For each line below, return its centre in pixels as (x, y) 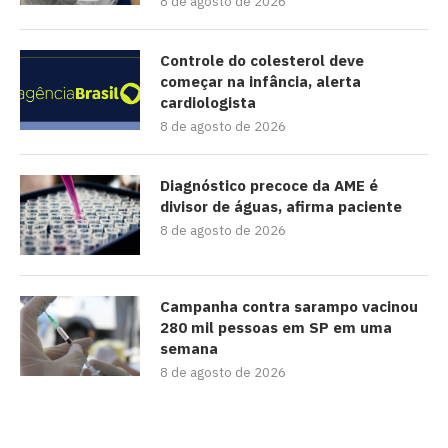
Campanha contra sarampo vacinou (289, 307)
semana (189, 349)
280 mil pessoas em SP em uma (276, 328)
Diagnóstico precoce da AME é (269, 186)
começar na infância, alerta (260, 82)
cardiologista (208, 103)
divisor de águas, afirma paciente (281, 207)
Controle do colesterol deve (262, 61)
